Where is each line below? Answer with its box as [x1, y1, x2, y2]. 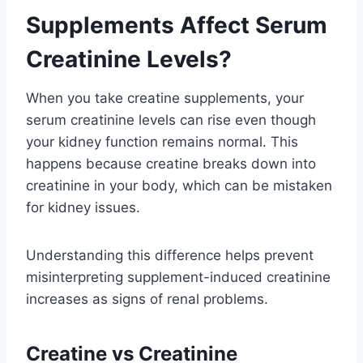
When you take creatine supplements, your [26, 89, 304, 106]
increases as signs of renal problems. [26, 290, 268, 307]
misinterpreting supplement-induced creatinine [26, 268, 331, 285]
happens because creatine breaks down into [26, 155, 316, 172]
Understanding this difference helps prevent [26, 246, 314, 263]
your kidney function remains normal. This [26, 133, 298, 150]
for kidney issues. [26, 199, 140, 216]
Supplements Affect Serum [26, 11, 327, 39]
